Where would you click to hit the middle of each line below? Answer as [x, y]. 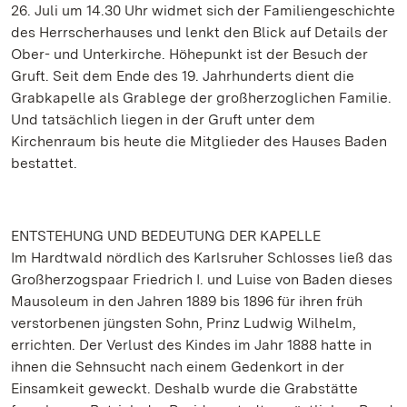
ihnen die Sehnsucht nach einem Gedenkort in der [178, 367]
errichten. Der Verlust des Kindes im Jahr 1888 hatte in [191, 345]
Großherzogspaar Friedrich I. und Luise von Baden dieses [202, 279]
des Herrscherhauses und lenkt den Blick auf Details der [199, 32]
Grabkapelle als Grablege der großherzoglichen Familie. [201, 98]
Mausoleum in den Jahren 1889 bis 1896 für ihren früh [187, 301]
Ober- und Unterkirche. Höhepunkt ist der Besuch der [189, 54]
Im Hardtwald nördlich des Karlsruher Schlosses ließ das [202, 258]
